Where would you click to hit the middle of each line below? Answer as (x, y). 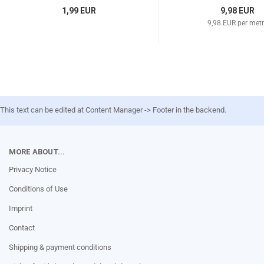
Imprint (21, 208)
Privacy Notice (33, 169)
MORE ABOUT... (37, 152)
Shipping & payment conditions (60, 247)
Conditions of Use (38, 189)
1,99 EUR (79, 11)
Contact (22, 228)
